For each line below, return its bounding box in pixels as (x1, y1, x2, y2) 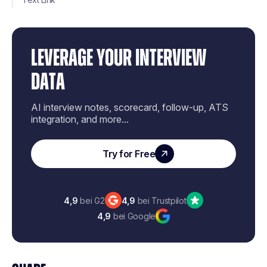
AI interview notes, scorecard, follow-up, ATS (31, 101, 228, 113)
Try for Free (103, 148, 155, 160)
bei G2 (77, 195, 105, 206)
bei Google (111, 210, 156, 221)
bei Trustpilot (135, 195, 187, 206)
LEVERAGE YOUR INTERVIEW (31, 46, 206, 70)
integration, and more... (31, 113, 129, 125)
